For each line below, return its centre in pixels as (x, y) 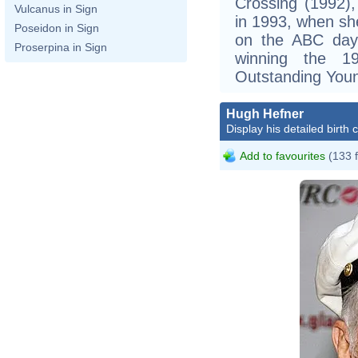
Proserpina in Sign (61, 47)
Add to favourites (282, 155)
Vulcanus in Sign (56, 9)
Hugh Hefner (265, 113)
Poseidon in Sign (57, 28)
